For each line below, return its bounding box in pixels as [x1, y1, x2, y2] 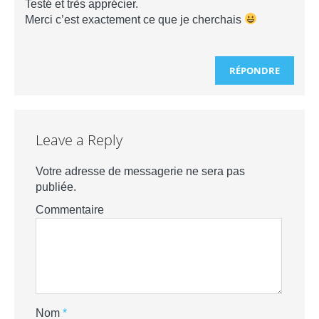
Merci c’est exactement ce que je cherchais [25, 13, 244, 26]
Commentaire [36, 203, 104, 216]
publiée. [36, 180, 76, 193]
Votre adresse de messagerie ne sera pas [36, 164, 245, 177]
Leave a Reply [36, 130, 122, 150]
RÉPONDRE [229, 63, 280, 77]
